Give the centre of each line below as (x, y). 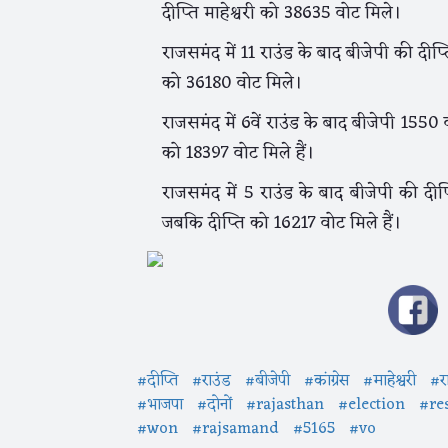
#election (371, 405)
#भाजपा (160, 405)
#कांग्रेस (326, 381)
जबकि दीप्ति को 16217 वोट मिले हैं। (281, 223)
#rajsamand (235, 429)
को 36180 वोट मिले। (232, 83)
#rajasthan (285, 405)
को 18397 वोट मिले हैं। (238, 153)
